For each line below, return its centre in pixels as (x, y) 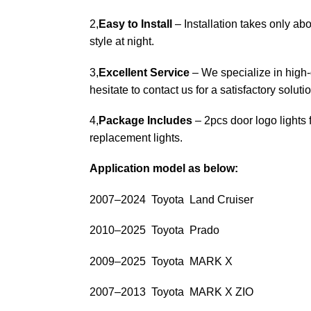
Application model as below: (163, 169)
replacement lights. (136, 137)
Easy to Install (135, 24)
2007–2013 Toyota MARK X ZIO (171, 292)
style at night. (121, 42)
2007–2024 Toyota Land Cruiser (171, 199)
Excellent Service (144, 72)
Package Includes (145, 120)
